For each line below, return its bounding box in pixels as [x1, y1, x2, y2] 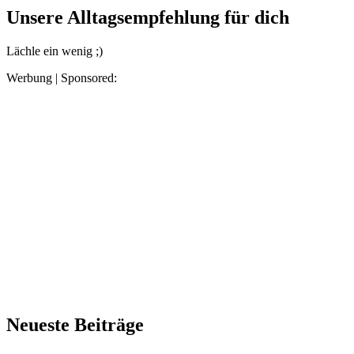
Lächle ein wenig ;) [6, 44, 103, 58]
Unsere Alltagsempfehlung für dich [6, 7, 289, 28]
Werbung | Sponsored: [6, 71, 117, 85]
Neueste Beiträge [6, 314, 144, 336]
